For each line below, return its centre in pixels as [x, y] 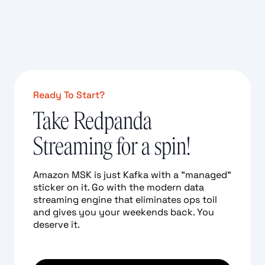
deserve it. [56, 224]
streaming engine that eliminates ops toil [125, 199]
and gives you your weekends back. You [124, 212]
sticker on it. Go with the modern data [119, 187]
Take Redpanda [93, 121]
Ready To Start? [69, 95]
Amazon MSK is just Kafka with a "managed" [132, 174]
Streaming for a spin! [112, 146]
